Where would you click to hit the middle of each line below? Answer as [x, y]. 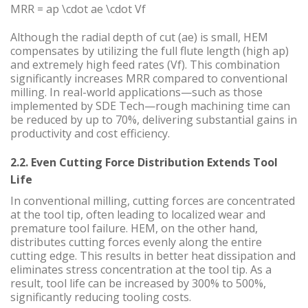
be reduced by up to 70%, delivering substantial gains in [154, 119]
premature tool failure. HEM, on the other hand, [134, 229]
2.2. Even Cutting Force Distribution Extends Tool [144, 163]
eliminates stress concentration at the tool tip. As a [141, 270]
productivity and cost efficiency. [90, 133]
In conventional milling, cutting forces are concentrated [153, 201]
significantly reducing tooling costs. [101, 297]
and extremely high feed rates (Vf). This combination [145, 64]
